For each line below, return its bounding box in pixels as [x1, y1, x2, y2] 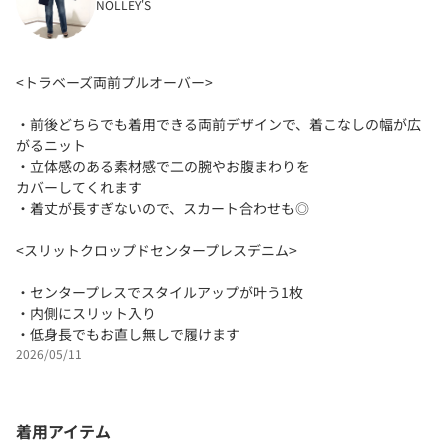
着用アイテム [16, 418, 111, 443]
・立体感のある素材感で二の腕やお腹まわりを [16, 155, 310, 176]
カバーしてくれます [16, 176, 142, 197]
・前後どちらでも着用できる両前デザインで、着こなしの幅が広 [16, 113, 421, 134]
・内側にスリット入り [16, 302, 156, 323]
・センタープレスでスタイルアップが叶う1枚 [16, 281, 303, 302]
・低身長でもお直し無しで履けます [16, 323, 240, 344]
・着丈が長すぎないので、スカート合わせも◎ [16, 197, 309, 218]
